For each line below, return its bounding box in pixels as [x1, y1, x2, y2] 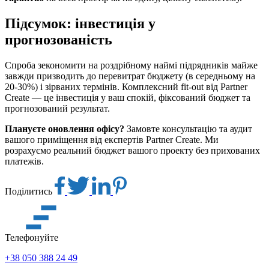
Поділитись [5, 186, 55, 196]
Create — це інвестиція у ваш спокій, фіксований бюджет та [5, 92, 250, 103]
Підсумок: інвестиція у [5, 15, 156, 31]
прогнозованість [5, 31, 112, 47]
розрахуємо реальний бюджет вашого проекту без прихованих [5, 145, 260, 156]
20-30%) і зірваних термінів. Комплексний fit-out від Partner [5, 81, 247, 92]
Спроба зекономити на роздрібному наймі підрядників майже [5, 59, 258, 70]
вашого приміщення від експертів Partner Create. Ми [5, 134, 219, 145]
